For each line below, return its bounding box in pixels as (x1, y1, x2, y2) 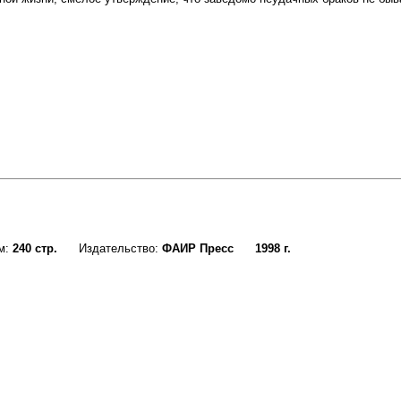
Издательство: (57, 242, 162, 256)
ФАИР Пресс (162, 242, 234, 256)
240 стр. (13, 242, 57, 256)
